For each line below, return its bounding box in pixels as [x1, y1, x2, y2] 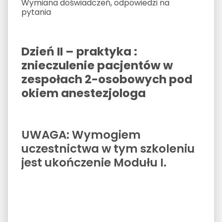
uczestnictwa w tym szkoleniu [21, 140, 195, 157]
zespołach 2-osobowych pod [21, 71, 192, 87]
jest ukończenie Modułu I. [21, 154, 166, 170]
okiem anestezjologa [21, 85, 146, 101]
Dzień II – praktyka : [21, 43, 137, 59]
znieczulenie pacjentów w [21, 57, 173, 73]
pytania [21, 6, 51, 18]
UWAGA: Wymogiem [21, 126, 141, 143]
